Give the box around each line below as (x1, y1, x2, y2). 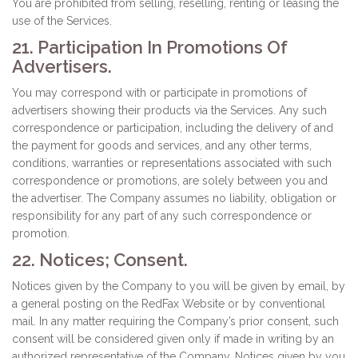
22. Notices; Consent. (12, 249, 188, 270)
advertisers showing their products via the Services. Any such (12, 104, 327, 117)
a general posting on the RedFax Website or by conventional (12, 297, 325, 310)
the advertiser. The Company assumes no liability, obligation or (12, 192, 336, 205)
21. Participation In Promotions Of (12, 37, 288, 58)
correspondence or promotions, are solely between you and (12, 174, 328, 187)
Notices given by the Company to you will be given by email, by (12, 280, 345, 292)
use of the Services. (12, 14, 112, 27)
